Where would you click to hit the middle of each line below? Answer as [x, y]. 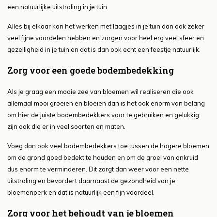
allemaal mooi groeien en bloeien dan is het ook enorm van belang [106, 103]
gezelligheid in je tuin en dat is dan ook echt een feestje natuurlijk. [104, 50]
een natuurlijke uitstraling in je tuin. [58, 7]
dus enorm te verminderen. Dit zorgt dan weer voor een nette [98, 169]
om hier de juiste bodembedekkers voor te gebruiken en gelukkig [103, 115]
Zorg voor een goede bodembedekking [91, 70]
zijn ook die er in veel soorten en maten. [66, 127]
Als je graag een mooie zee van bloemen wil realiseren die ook [101, 92]
